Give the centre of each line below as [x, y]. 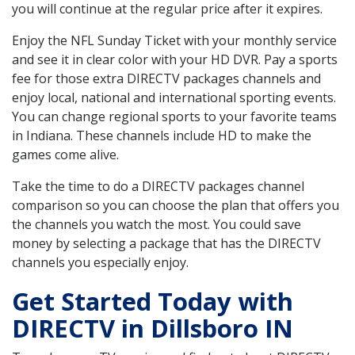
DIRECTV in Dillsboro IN [153, 328]
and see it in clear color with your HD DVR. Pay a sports [175, 60]
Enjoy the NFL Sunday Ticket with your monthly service [174, 41]
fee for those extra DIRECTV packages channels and [166, 79]
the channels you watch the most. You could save [157, 225]
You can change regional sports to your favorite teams [174, 117]
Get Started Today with [153, 302]
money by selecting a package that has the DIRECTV [166, 244]
